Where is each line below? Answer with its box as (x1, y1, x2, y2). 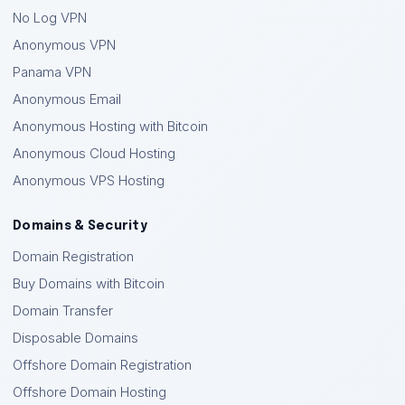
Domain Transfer (13, 303, 113, 319)
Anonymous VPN (13, 37, 116, 53)
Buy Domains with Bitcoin (13, 276, 165, 292)
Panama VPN (13, 64, 91, 80)
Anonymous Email (13, 91, 121, 108)
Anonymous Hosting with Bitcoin (13, 118, 208, 135)
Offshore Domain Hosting (13, 384, 166, 400)
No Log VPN (13, 10, 87, 26)
